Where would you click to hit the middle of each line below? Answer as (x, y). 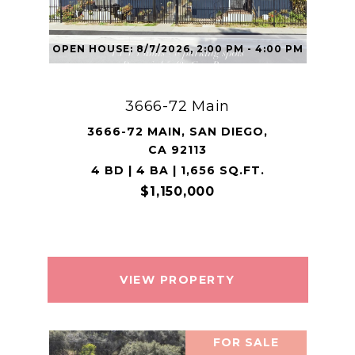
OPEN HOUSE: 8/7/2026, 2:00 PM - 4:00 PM (177, 49)
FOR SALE (246, 342)
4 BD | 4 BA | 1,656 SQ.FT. (177, 170)
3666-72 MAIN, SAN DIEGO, (177, 132)
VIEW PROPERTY (177, 280)
